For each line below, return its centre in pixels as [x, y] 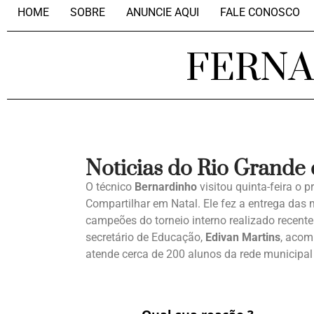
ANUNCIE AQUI [163, 12]
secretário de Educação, [145, 237]
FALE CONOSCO [260, 12]
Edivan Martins [243, 237]
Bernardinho [166, 187]
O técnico [110, 187]
